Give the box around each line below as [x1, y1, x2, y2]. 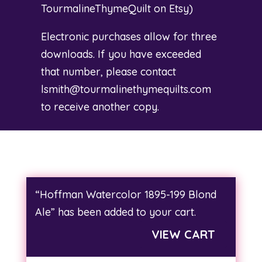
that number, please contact [40, 65, 176, 78]
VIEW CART [151, 227, 216, 242]
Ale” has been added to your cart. [35, 205, 196, 219]
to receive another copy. [40, 100, 159, 113]
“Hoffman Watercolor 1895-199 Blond [35, 188, 216, 201]
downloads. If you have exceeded [40, 47, 201, 61]
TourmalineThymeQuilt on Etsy [40, 2, 189, 15]
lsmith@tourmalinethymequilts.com [40, 82, 211, 96]
